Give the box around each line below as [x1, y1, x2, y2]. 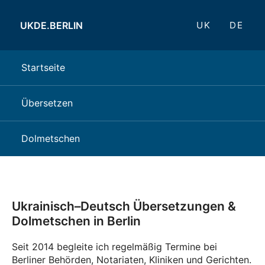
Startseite [21, 62, 65, 73]
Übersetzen [21, 97, 73, 109]
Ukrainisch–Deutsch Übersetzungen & [12, 199, 236, 214]
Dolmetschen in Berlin [12, 214, 141, 228]
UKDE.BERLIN [20, 19, 83, 31]
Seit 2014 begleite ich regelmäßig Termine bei [12, 241, 217, 253]
